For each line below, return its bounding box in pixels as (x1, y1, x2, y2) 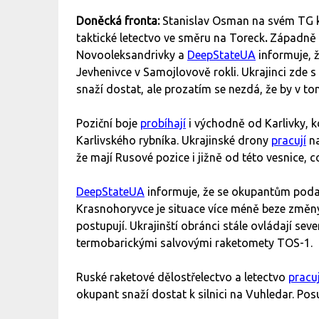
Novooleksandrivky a (76, 48, 187, 62)
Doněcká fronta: (76, 14, 162, 28)
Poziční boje (76, 117, 140, 130)
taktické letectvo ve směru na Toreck (76, 31, 265, 45)
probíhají (140, 117, 186, 130)
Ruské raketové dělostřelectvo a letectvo (76, 271, 288, 284)
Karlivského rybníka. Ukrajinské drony (76, 134, 271, 147)
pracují (271, 134, 306, 147)
